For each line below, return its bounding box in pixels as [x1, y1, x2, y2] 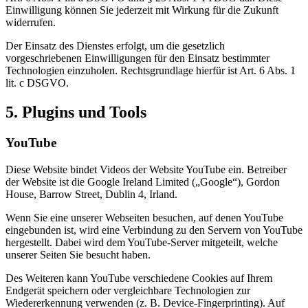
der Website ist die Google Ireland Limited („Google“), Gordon [5, 175, 280, 188]
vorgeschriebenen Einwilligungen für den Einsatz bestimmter [5, 52, 269, 65]
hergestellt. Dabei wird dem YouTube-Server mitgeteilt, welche [5, 236, 278, 248]
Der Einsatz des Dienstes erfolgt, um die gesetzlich [5, 40, 225, 52]
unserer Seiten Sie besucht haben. [5, 248, 151, 261]
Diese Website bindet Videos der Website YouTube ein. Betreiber [5, 163, 287, 175]
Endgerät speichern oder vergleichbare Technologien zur [5, 284, 250, 296]
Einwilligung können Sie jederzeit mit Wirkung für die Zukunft [5, 4, 278, 16]
